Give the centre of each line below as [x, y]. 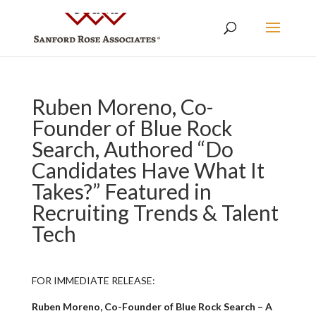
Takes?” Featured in [121, 191]
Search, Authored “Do [132, 149]
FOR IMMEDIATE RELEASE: [93, 280]
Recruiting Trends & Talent [155, 212]
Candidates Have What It [148, 170]
